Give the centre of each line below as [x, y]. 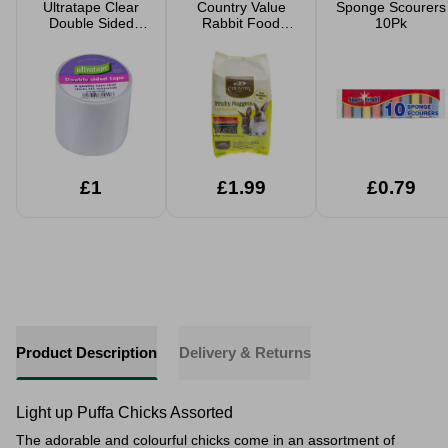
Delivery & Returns [245, 352]
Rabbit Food [241, 23]
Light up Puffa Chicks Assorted [124, 412]
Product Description [86, 352]
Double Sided [91, 23]
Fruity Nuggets [241, 39]
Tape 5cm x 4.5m [91, 39]
